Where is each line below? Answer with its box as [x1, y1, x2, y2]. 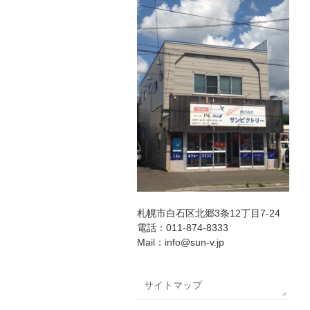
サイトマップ [144, 280, 202, 291]
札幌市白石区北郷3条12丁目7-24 [137, 208, 280, 219]
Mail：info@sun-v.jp [137, 237, 224, 248]
